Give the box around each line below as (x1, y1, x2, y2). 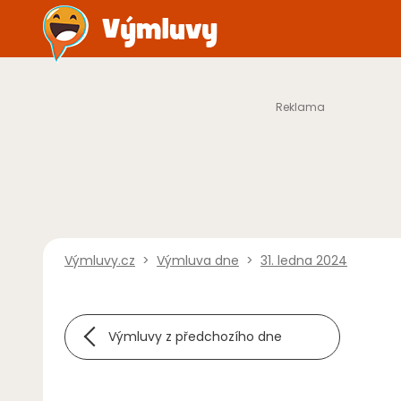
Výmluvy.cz (64, 252, 135, 269)
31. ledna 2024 (260, 252, 347, 269)
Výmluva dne (157, 252, 239, 269)
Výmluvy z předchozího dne (108, 328, 282, 346)
